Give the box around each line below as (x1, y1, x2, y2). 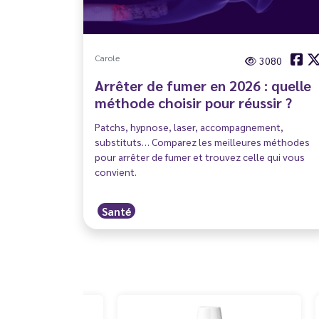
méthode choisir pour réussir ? (95, 93, 292, 112)
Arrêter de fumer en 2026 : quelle (95, 75, 311, 95)
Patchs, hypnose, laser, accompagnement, (95, 120, 283, 133)
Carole (95, 51, 120, 63)
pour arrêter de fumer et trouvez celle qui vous (95, 150, 305, 163)
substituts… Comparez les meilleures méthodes (95, 135, 310, 148)
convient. (95, 164, 137, 178)
